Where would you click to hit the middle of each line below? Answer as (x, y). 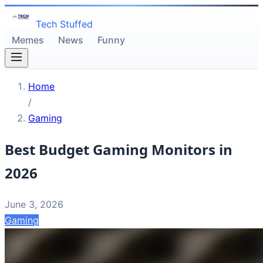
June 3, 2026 (34, 204)
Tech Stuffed (65, 24)
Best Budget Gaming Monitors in (119, 149)
